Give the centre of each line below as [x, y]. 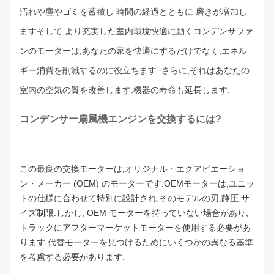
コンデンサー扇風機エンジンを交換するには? [120, 119]
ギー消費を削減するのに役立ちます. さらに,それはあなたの [135, 70]
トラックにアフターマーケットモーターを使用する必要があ [135, 227]
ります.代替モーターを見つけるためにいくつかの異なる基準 [136, 242]
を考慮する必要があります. [72, 257]
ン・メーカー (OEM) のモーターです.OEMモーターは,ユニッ [137, 183]
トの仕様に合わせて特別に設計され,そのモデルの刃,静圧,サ [135, 198]
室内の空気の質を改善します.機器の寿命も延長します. [125, 90]
